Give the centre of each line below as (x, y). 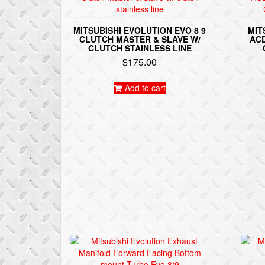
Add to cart (145, 87)
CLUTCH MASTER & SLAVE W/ (140, 39)
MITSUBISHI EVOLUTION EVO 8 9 (140, 30)
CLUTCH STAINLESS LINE (140, 48)
